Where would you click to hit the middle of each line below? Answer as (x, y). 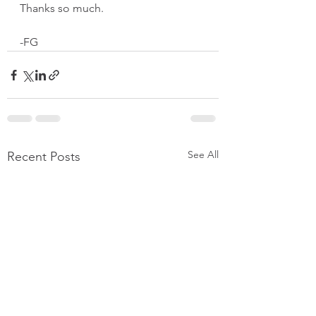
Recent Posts (44, 157)
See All (203, 154)
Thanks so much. (65, 8)
